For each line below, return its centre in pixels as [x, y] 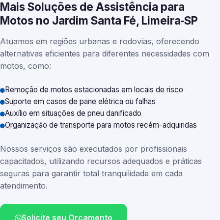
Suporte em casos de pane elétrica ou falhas [80, 101]
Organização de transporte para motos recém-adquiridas [101, 125]
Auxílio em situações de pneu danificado [73, 113]
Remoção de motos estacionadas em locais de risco [94, 90]
